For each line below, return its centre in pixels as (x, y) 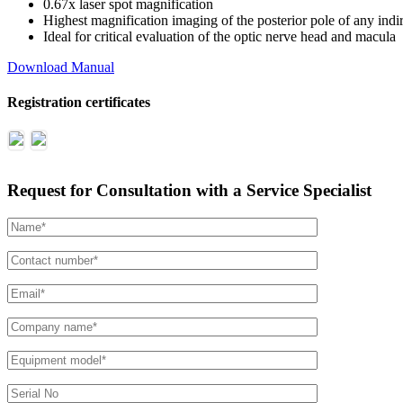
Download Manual (61, 67)
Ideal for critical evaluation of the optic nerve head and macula (219, 36)
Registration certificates (79, 102)
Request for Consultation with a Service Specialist (189, 190)
